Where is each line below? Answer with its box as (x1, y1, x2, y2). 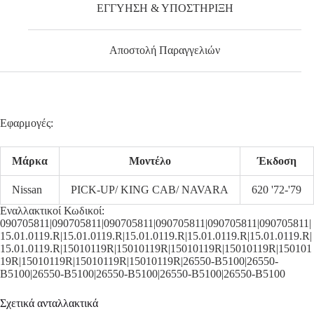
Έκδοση (257, 155, 296, 168)
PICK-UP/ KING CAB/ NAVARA (71, 184, 228, 196)
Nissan (12, 184, 42, 196)
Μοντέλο (128, 155, 171, 168)
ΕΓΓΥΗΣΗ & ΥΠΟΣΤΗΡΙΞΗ (96, 1, 233, 14)
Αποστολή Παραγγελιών (109, 44, 221, 57)
